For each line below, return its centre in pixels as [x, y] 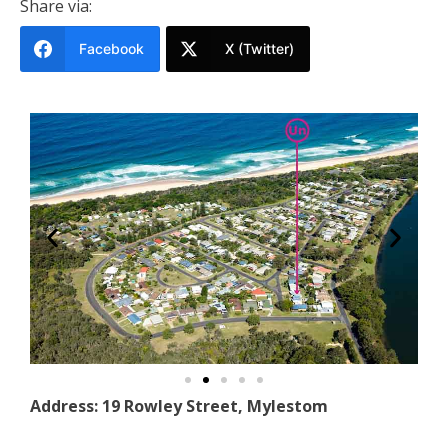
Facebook [111, 48]
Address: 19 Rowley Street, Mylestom [179, 406]
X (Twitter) [259, 48]
